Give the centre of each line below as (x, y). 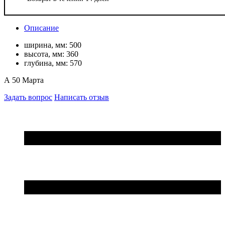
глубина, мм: (47, 63)
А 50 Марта (24, 80)
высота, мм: (45, 54)
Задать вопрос (28, 97)
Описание (41, 28)
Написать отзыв (82, 97)
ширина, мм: (47, 45)
